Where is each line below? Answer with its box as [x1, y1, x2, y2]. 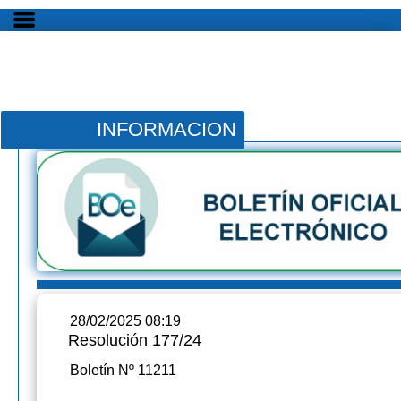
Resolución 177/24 [68, 330, 201, 349]
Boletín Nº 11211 [70, 362, 176, 378]
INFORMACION [96, 118, 236, 141]
